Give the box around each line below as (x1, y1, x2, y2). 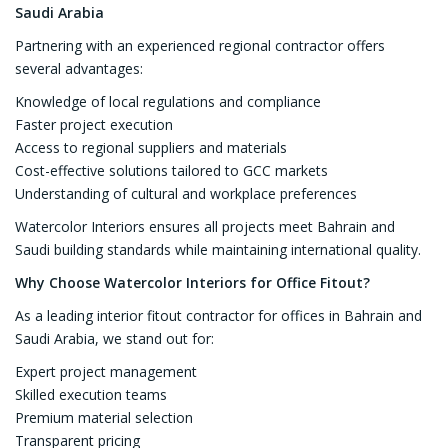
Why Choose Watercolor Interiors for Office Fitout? (15, 273, 370, 293)
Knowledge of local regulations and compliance (15, 92, 321, 112)
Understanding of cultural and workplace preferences (15, 184, 357, 204)
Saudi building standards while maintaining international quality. (15, 240, 421, 260)
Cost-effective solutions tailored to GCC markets (15, 161, 328, 181)
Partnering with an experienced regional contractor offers (15, 36, 385, 56)
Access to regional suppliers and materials (15, 138, 287, 158)
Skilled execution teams (15, 385, 167, 405)
